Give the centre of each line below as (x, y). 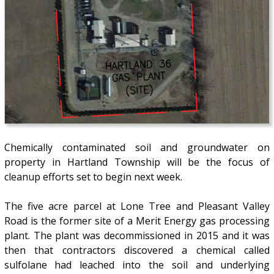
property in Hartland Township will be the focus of (137, 162)
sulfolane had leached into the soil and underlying (137, 265)
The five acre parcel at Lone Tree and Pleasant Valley (137, 206)
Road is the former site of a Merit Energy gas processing (137, 221)
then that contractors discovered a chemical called (137, 250)
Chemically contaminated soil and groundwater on (137, 148)
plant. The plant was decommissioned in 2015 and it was (137, 236)
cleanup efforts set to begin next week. (93, 177)
